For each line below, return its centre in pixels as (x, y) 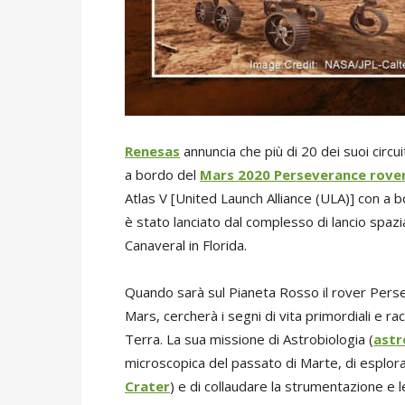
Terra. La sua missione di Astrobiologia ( (249, 339)
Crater (147, 386)
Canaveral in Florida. (186, 245)
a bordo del (162, 175)
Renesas (152, 151)
